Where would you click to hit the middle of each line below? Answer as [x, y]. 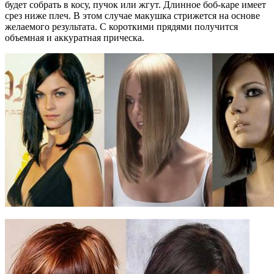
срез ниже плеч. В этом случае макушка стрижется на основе [132, 15]
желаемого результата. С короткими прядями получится [121, 26]
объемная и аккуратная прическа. [75, 37]
